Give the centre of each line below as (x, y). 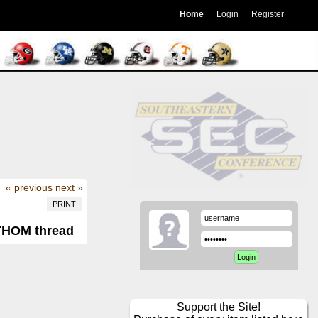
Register (267, 14)
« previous (29, 187)
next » (69, 187)
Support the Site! (219, 307)
